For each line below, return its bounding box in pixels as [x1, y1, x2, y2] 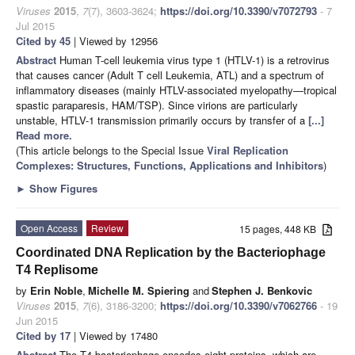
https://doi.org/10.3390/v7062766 [160, 297, 317, 313]
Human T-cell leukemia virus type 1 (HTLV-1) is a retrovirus [59, 52, 330, 67]
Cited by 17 [16, 327, 71, 343]
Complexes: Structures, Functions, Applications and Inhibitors [16, 157, 323, 173]
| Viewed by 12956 [71, 32, 158, 48]
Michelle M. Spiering [88, 282, 189, 298]
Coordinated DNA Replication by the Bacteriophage [16, 245, 326, 259]
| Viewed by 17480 [71, 327, 158, 343]
